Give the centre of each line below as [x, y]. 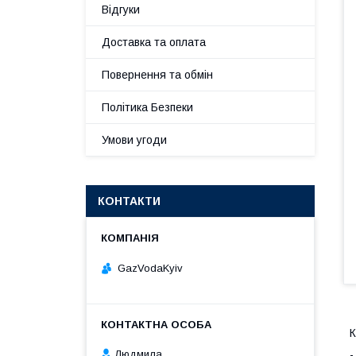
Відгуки [121, 10]
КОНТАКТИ [129, 201]
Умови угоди [134, 140]
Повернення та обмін [157, 75]
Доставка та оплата [154, 42]
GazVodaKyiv [150, 268]
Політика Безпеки [147, 107]
